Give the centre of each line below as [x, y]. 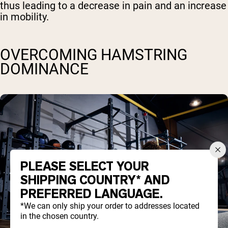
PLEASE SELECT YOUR [85, 167]
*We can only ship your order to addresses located [110, 206]
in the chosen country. [60, 216]
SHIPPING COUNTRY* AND [95, 180]
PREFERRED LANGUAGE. [92, 194]
